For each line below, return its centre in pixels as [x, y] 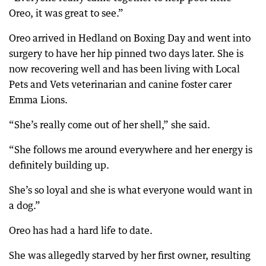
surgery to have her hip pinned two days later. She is [126, 54]
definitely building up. [59, 165]
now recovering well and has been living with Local [124, 69]
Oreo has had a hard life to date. [81, 231]
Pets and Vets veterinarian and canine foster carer [120, 85]
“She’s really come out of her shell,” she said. [110, 125]
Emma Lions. [38, 100]
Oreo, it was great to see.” [66, 13]
